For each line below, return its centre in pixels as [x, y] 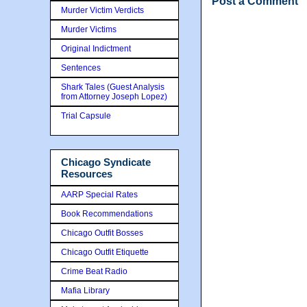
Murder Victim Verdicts [102, 10]
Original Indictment [96, 49]
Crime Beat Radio [94, 271]
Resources [87, 174]
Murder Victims [89, 29]
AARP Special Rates [99, 194]
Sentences [81, 68]
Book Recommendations [107, 213]
